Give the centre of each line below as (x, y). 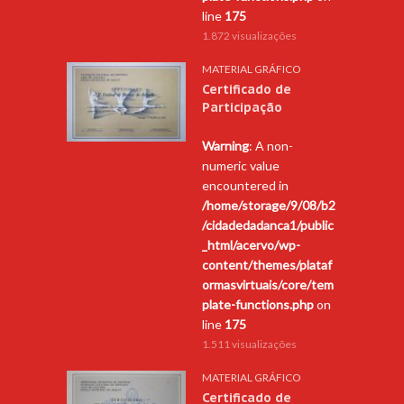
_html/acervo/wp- (251, 245)
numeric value (241, 166)
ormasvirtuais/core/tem (268, 285)
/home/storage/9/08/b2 (269, 206)
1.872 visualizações (249, 36)
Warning (225, 146)
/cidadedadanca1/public (268, 225)
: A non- (271, 146)
